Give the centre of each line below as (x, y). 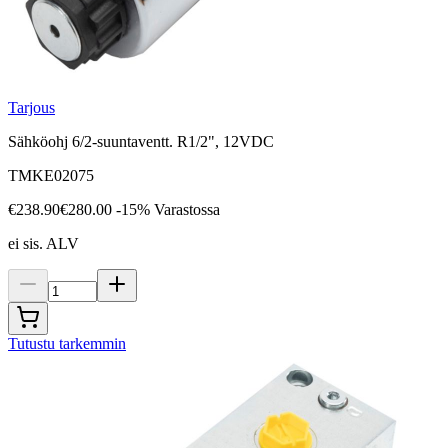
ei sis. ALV (43, 244)
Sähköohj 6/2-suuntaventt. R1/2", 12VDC (141, 142)
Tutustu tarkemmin (67, 344)
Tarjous (31, 108)
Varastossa (187, 210)
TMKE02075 (51, 176)
